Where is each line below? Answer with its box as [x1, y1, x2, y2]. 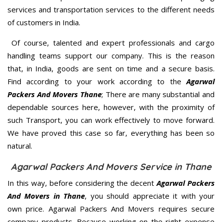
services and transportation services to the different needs [7, 4, 215, 15]
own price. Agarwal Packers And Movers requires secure [7, 204, 215, 214]
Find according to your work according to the [7, 76, 186, 87]
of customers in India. [7, 17, 80, 28]
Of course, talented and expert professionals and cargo [7, 38, 215, 48]
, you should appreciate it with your [85, 191, 215, 201]
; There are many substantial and [101, 89, 215, 100]
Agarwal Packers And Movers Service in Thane [10, 161, 212, 173]
